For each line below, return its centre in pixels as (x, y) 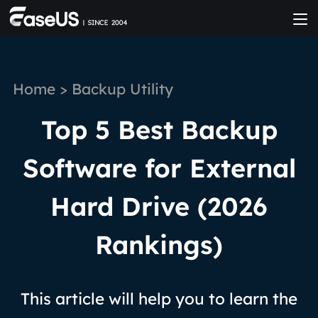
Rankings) (159, 245)
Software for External (159, 168)
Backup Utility (122, 89)
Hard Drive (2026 (159, 206)
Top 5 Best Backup (159, 130)
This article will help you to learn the (159, 298)
